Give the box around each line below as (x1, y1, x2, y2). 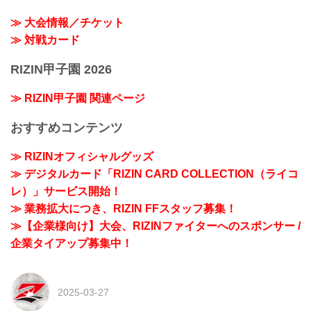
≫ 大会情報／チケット (10, 17, 124, 29)
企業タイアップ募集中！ (10, 237, 133, 250)
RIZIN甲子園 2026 (10, 62, 112, 76)
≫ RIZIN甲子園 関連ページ (10, 92, 145, 105)
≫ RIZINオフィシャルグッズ (10, 151, 153, 163)
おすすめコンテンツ (10, 120, 123, 135)
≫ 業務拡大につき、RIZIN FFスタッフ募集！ (10, 203, 237, 215)
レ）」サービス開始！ (10, 185, 121, 198)
